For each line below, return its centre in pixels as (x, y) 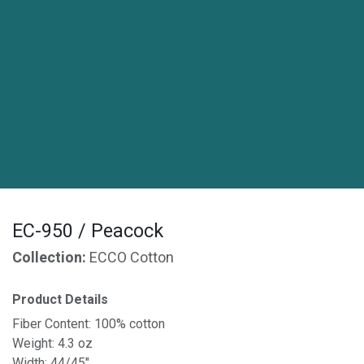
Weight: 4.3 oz (52, 343)
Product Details (60, 300)
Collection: (51, 258)
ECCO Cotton (132, 258)
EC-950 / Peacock (88, 231)
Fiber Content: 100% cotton (89, 324)
